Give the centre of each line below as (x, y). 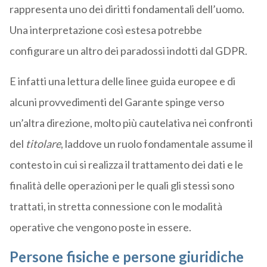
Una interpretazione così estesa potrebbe (105, 30)
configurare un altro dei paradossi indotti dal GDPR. (128, 51)
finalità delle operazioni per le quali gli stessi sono (122, 186)
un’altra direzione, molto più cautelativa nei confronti (131, 123)
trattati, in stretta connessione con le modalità (116, 207)
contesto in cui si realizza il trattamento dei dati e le (126, 165)
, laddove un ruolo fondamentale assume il (156, 144)
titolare (43, 144)
